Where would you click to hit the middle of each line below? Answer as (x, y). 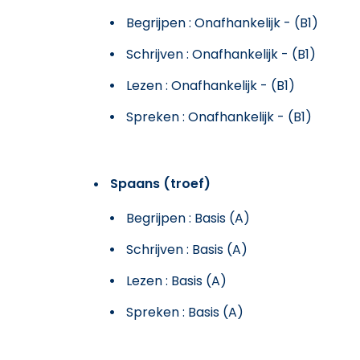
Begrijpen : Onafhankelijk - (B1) (222, 22)
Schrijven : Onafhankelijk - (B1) (221, 54)
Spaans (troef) (160, 183)
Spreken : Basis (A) (185, 312)
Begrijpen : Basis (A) (188, 218)
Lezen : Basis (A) (176, 280)
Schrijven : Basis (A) (187, 249)
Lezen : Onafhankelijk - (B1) (211, 85)
